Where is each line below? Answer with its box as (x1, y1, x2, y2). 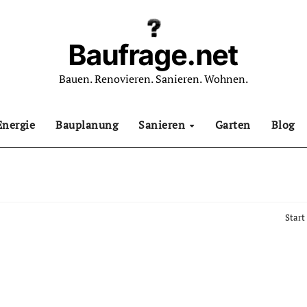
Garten (214, 117, 251, 132)
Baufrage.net (69, 37, 238, 72)
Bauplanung (56, 117, 118, 132)
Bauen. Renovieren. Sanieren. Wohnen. (59, 71, 248, 86)
